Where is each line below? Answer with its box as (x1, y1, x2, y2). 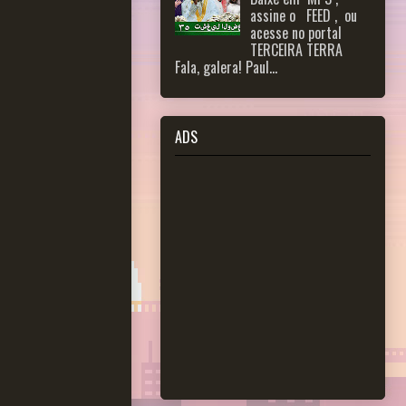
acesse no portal (250, 22, 346, 44)
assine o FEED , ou (250, 5, 358, 27)
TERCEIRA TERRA (250, 39, 343, 62)
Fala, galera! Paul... (175, 56, 277, 79)
